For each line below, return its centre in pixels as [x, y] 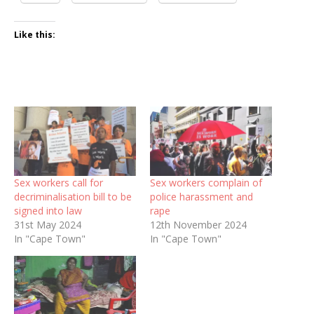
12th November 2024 [198, 225]
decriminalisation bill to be [73, 197]
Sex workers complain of [206, 183]
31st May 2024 [48, 225]
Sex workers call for [59, 183]
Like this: [35, 35]
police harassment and [202, 197]
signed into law [48, 211]
